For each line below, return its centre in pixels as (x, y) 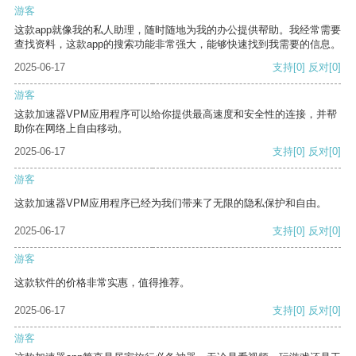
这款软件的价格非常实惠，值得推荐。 (102, 283)
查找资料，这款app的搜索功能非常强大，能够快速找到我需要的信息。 (178, 44)
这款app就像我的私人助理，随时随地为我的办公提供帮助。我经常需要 (178, 30)
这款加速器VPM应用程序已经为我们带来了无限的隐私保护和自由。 (170, 203)
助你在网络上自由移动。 (71, 129)
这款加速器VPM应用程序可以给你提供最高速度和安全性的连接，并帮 (176, 114)
